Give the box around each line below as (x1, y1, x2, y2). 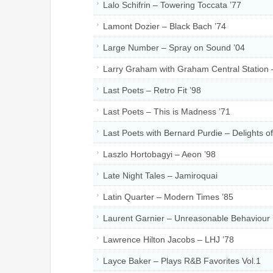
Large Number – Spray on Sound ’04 (103, 42, 245, 52)
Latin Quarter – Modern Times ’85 (103, 191, 233, 202)
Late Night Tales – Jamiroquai (103, 170, 218, 180)
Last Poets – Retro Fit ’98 (103, 85, 201, 95)
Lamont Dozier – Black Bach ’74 (103, 21, 226, 31)
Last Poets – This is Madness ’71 (103, 106, 230, 116)
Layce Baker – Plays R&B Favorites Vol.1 (103, 255, 261, 266)
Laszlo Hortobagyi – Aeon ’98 (103, 149, 216, 159)
